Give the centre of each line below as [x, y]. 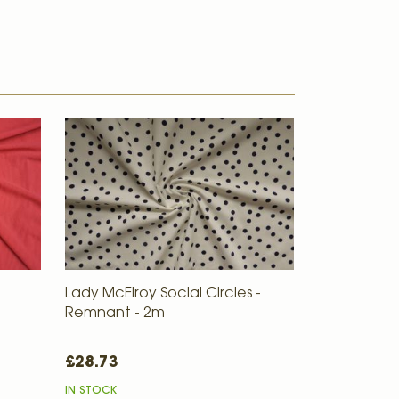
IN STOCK [91, 391]
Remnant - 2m [115, 313]
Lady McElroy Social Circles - [163, 293]
